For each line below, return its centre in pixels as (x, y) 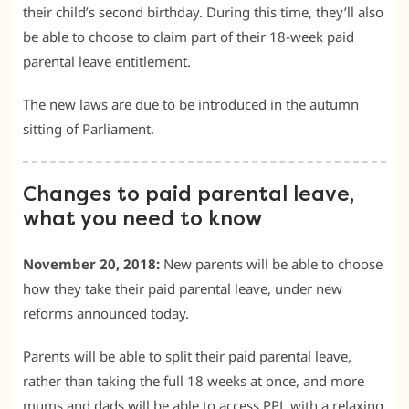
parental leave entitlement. (107, 61)
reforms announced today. (106, 313)
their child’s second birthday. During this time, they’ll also (203, 11)
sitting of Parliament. (89, 128)
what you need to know (142, 219)
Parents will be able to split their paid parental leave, (187, 356)
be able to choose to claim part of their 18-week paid (189, 36)
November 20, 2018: (91, 263)
